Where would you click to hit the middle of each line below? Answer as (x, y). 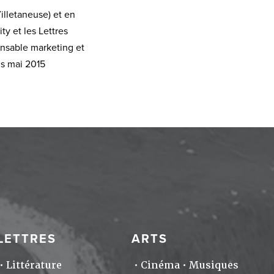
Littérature (34, 265)
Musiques (213, 265)
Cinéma (160, 265)
